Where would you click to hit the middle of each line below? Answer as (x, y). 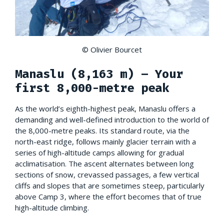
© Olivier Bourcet (112, 49)
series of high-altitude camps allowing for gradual (99, 152)
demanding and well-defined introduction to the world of (112, 119)
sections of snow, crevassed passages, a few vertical (107, 174)
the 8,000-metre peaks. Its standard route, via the (102, 130)
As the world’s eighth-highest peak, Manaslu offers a (105, 108)
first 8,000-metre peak (92, 88)
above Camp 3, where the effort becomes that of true (108, 196)
